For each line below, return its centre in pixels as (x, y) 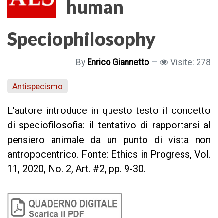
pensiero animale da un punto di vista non (109, 140)
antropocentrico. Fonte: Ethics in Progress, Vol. (109, 154)
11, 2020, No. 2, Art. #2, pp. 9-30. (76, 169)
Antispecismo (37, 86)
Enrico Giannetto (118, 63)
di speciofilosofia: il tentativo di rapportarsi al (109, 125)
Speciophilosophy (82, 39)
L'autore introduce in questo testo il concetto (109, 111)
